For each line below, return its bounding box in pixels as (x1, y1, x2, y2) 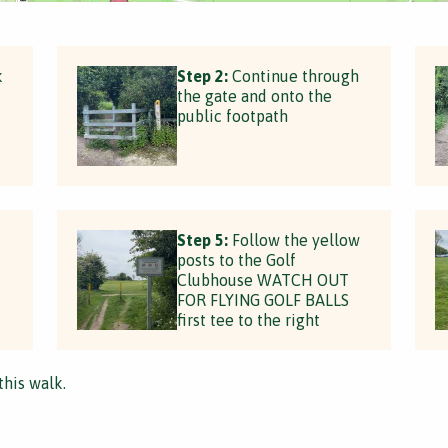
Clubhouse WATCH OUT (177, 271, 350, 289)
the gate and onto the (177, 87, 333, 105)
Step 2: (177, 67, 229, 85)
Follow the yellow (228, 231, 361, 249)
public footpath (177, 107, 289, 125)
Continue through (228, 67, 360, 85)
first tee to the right (177, 311, 321, 329)
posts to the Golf (177, 251, 297, 269)
